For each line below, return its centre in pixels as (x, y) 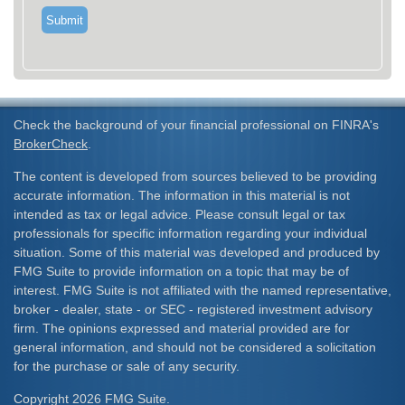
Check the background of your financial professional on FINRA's (196, 125)
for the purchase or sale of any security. (127, 366)
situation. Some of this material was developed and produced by (197, 252)
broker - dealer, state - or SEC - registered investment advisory (193, 309)
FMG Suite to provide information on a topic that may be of (181, 271)
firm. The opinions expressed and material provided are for (182, 328)
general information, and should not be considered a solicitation (195, 347)
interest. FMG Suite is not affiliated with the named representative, (202, 290)
